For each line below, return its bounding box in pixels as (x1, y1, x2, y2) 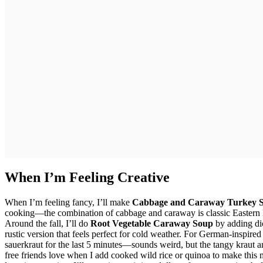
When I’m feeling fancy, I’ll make (5, 197, 132, 207)
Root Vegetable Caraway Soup (90, 218, 213, 228)
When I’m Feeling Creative (5, 169, 170, 185)
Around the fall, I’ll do (5, 218, 90, 228)
